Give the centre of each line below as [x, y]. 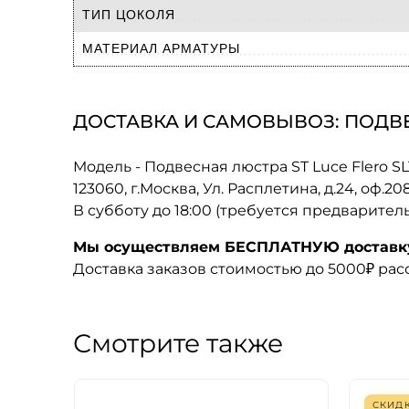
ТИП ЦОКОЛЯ [129, 14]
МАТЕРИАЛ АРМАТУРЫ [161, 48]
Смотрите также [178, 343]
